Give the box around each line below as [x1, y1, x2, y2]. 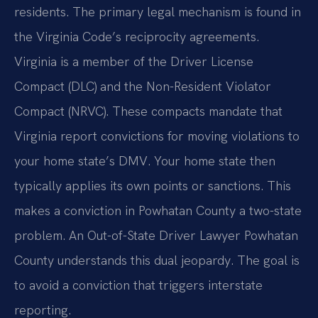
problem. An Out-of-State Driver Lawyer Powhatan [14, 226, 298, 243]
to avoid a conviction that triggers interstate [14, 276, 263, 293]
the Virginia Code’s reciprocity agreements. [14, 28, 259, 45]
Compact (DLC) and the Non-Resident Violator [14, 77, 271, 94]
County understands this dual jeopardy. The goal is [14, 251, 300, 268]
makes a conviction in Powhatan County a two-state [14, 202, 302, 219]
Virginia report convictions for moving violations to [14, 127, 300, 144]
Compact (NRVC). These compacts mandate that [14, 102, 283, 119]
